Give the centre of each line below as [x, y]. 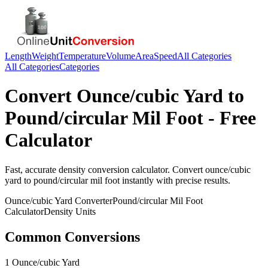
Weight [45, 56]
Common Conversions [72, 237]
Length [18, 56]
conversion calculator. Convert [145, 169]
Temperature [82, 56]
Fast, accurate [32, 169]
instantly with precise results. [175, 180]
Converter [92, 200]
